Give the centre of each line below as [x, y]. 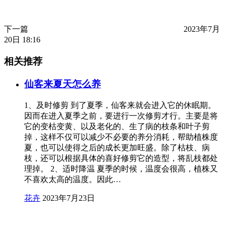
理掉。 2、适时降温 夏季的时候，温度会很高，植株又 [121, 168]
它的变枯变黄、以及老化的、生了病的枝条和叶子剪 [117, 126]
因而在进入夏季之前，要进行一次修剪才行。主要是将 [121, 116]
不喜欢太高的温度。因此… [73, 179]
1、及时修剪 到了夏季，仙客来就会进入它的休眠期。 [120, 105]
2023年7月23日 [69, 198]
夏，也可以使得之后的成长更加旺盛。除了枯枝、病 [117, 147]
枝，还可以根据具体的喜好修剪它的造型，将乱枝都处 [121, 158]
